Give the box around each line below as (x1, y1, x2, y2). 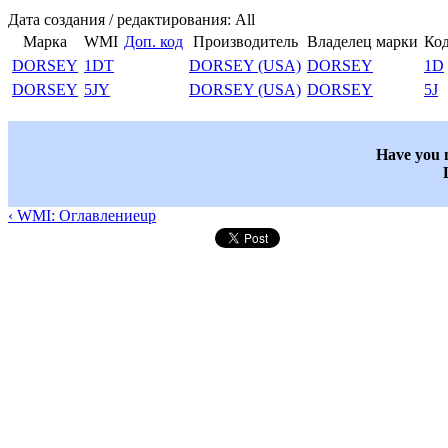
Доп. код (124, 33, 183, 51)
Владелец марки (307, 33, 418, 51)
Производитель (192, 33, 298, 51)
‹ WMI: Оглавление (8, 207, 140, 225)
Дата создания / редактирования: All (8, 11, 255, 29)
